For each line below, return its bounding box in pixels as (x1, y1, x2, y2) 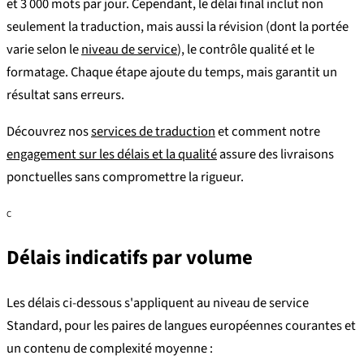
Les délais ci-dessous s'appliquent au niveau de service (6, 293, 309, 314)
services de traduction (91, 121, 215, 141)
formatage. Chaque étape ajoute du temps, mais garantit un (6, 63, 337, 83)
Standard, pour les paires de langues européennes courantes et (6, 316, 356, 336)
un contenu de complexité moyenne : (6, 339, 213, 359)
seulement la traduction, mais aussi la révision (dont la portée (6, 17, 349, 37)
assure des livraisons (217, 144, 334, 164)
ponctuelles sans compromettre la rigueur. (6, 167, 244, 187)
